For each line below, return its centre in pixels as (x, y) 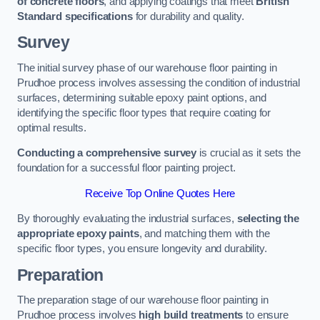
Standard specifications (75, 16)
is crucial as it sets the (249, 153)
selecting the (268, 219)
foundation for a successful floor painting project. (126, 168)
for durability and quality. (188, 16)
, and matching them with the (204, 234)
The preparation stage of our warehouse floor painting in (143, 300)
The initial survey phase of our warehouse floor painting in (147, 67)
